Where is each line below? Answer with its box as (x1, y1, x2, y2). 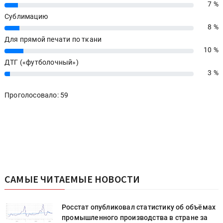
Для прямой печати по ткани (4, 35, 102, 43)
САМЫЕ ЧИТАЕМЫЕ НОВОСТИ (4, 172, 140, 185)
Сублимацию (4, 12, 48, 20)
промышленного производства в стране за (62, 213, 208, 222)
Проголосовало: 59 (4, 91, 69, 99)
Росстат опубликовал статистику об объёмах (62, 203, 216, 211)
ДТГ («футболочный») (4, 58, 79, 66)
